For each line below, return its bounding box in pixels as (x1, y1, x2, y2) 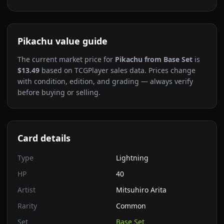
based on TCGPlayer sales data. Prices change (39, 65, 195, 75)
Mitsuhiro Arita (116, 185, 166, 194)
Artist (17, 185, 35, 194)
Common (116, 201, 146, 210)
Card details (17, 132, 70, 144)
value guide (53, 35, 107, 47)
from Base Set (142, 54, 192, 64)
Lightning (116, 153, 148, 162)
